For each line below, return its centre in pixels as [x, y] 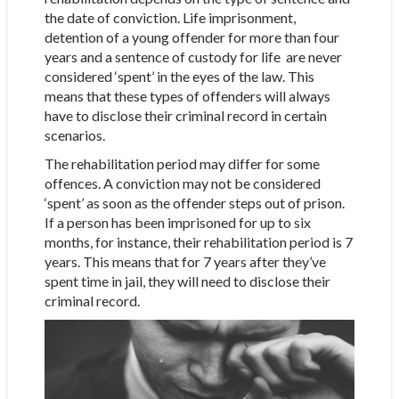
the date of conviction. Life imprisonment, [170, 17]
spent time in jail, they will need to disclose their [187, 281]
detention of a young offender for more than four [191, 37]
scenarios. [74, 134]
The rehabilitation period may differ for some [182, 163]
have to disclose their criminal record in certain [185, 115]
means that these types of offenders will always [187, 95]
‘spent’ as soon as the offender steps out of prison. [194, 202]
